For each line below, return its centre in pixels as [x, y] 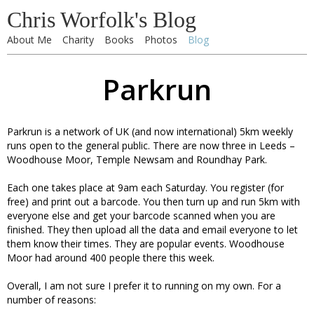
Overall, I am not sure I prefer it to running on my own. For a [144, 286]
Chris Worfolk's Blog [102, 20]
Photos [161, 40]
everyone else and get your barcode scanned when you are [141, 216]
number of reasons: [52, 300]
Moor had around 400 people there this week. [111, 258]
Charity [78, 40]
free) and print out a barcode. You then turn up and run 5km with [153, 202]
